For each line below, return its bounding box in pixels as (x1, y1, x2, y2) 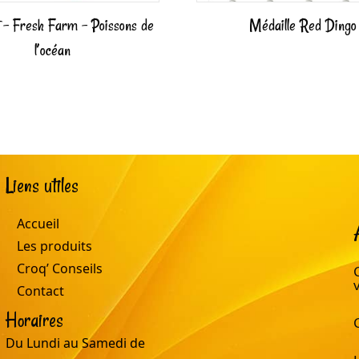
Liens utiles (5, 172, 79, 200)
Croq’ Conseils (16, 260, 103, 278)
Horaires (5, 307, 63, 334)
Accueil (16, 215, 59, 233)
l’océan (34, 39, 71, 62)
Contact (16, 282, 64, 301)
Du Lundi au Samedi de (5, 334, 145, 353)
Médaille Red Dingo (248, 14, 357, 37)
